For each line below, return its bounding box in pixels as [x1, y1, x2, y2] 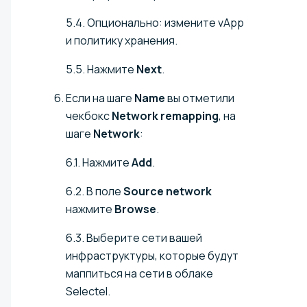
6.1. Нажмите [66, 155, 132, 171]
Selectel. [66, 284, 110, 299]
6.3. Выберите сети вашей [66, 230, 202, 246]
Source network [123, 184, 212, 199]
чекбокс [66, 108, 112, 124]
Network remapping [112, 108, 219, 124]
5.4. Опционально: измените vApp [66, 15, 244, 31]
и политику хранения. [66, 33, 177, 49]
